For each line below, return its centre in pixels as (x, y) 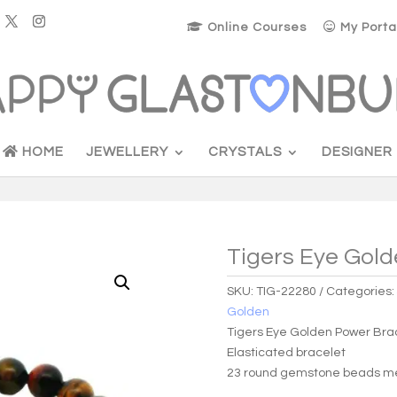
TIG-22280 (287, 291)
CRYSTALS (245, 152)
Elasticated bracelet (287, 352)
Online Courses (255, 27)
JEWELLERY (127, 152)
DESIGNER (357, 152)
